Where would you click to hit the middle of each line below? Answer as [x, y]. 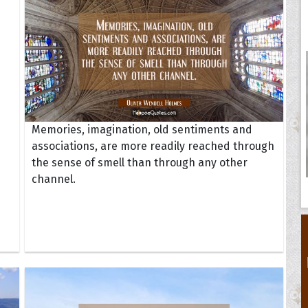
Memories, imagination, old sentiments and [142, 130]
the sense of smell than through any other [139, 163]
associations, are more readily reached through [153, 146]
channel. [53, 179]
